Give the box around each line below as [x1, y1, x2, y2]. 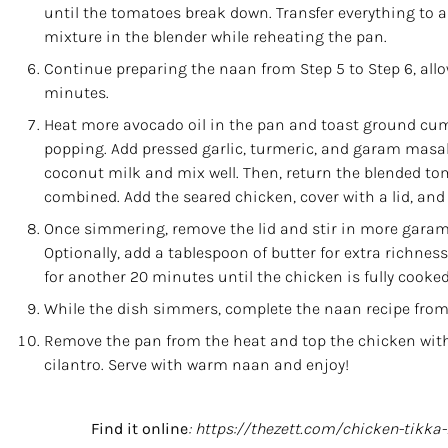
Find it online [91, 419, 188, 438]
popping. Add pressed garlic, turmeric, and [44, 139, 353, 158]
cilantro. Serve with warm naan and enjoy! [44, 355, 349, 374]
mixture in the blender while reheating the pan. [44, 27, 387, 46]
